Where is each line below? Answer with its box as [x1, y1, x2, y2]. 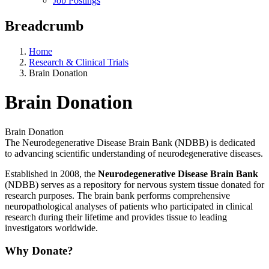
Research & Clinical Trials [29, 56, 128, 67]
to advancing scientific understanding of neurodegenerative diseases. [5, 148, 263, 159]
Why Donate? [5, 244, 73, 258]
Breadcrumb [5, 17, 83, 34]
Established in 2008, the [5, 168, 98, 179]
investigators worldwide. [5, 222, 98, 233]
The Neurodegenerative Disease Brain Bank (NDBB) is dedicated [5, 137, 255, 148]
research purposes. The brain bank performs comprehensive [5, 190, 230, 201]
